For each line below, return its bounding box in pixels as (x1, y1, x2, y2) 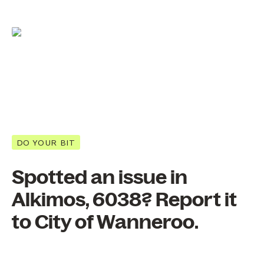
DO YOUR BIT (16, 137, 75, 147)
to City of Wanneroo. (12, 212, 199, 233)
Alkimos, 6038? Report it (12, 189, 237, 211)
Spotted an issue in (12, 167, 187, 189)
